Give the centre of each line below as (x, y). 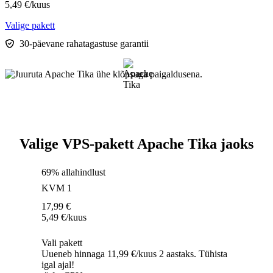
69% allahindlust (73, 172)
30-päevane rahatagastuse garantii (84, 44)
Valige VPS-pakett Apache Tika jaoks (136, 144)
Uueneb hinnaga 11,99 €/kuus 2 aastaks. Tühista (134, 254)
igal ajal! (58, 265)
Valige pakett (30, 26)
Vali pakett (62, 243)
